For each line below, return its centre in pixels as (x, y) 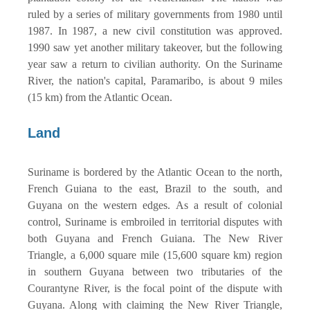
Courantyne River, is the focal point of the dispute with (155, 288)
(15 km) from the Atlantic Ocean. (101, 97)
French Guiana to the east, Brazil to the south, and (155, 188)
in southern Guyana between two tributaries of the (155, 271)
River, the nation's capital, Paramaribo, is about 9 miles (155, 80)
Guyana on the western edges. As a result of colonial (155, 205)
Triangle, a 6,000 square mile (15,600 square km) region (155, 255)
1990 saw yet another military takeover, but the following (155, 47)
